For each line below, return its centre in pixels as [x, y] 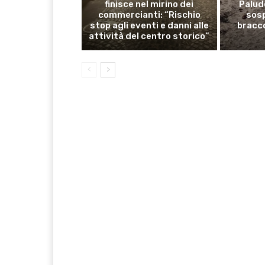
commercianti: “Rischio [149, 14]
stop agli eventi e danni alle [149, 25]
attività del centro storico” [149, 36]
